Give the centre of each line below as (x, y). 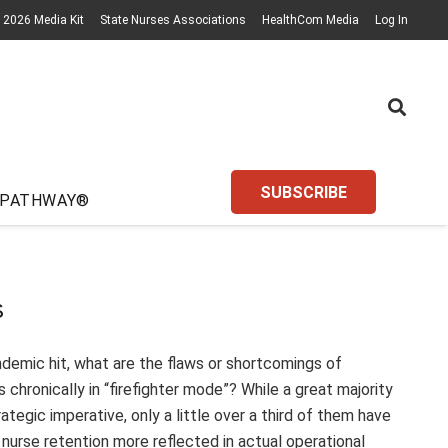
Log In (391, 20)
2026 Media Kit (43, 20)
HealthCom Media (310, 20)
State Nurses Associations (173, 20)
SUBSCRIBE (304, 192)
